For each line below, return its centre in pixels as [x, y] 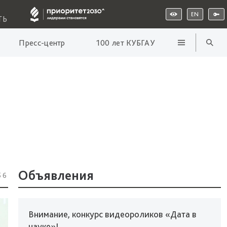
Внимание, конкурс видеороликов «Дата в [112, 214]
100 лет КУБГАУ [125, 43]
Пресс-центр [42, 43]
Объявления [56, 175]
